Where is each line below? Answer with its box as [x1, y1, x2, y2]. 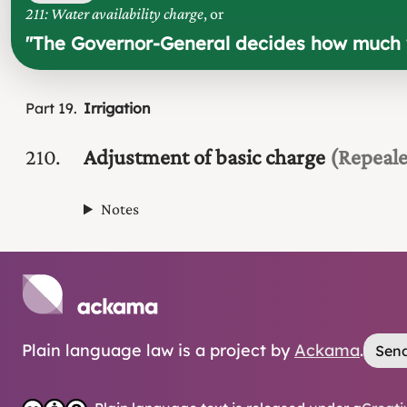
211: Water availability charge [25, 5, 203, 24]
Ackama [294, 340, 360, 362]
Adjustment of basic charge [84, 144, 325, 170]
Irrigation [84, 99, 151, 118]
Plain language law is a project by [22, 340, 290, 362]
